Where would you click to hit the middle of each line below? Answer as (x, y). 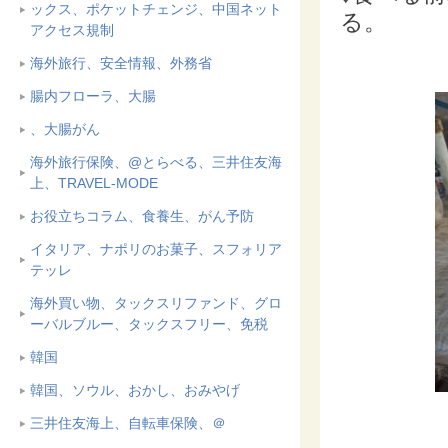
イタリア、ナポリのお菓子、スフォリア (156, 249)
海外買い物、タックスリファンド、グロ (156, 303)
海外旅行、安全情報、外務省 (121, 63)
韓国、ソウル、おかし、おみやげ (135, 390)
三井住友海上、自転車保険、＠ (128, 423)
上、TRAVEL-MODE (94, 183)
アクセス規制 (72, 30)
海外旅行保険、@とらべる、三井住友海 (156, 162)
